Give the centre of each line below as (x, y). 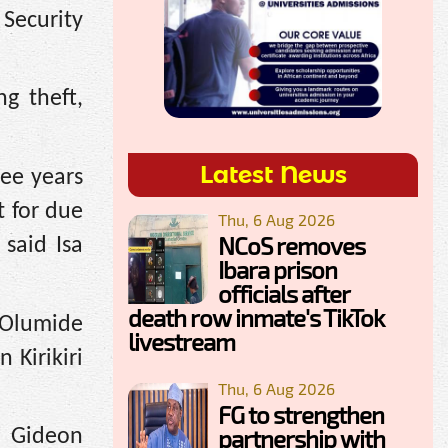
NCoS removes (291, 245)
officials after (283, 293)
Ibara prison (277, 269)
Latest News (273, 174)
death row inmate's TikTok (256, 317)
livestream (181, 341)
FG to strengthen (301, 414)
